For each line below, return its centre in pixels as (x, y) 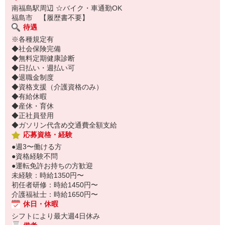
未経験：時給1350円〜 (48, 175)
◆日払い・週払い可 (43, 68)
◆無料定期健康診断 (43, 58)
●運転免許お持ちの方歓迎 (52, 166)
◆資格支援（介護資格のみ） (57, 87)
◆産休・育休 (33, 106)
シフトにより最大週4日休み (56, 216)
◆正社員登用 (33, 116)
